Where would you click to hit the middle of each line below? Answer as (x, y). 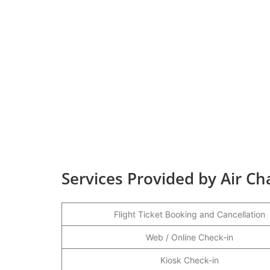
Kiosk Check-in (189, 260)
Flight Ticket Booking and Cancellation (189, 214)
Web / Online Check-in (189, 237)
